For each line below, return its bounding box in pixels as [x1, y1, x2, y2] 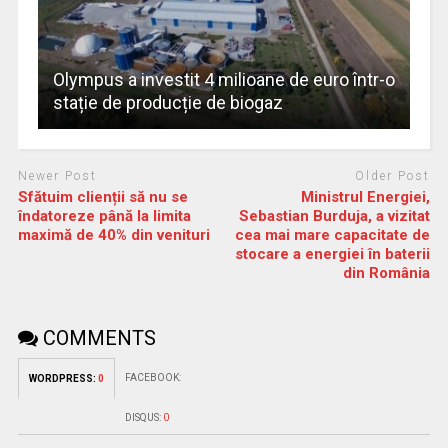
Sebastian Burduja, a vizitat [239, 206, 431, 225]
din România [343, 263, 431, 282]
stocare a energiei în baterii [235, 244, 431, 263]
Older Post [355, 169, 431, 184]
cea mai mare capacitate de [235, 225, 431, 244]
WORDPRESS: [28, 372, 98, 384]
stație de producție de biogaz [52, 92, 283, 114]
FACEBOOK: [124, 371, 181, 383]
